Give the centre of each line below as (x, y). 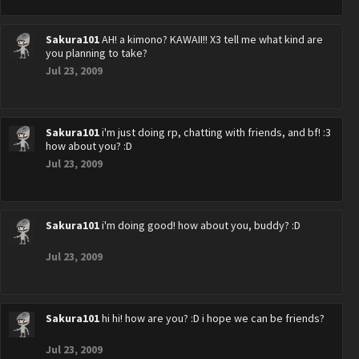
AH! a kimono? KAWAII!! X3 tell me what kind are (212, 39)
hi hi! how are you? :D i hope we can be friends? (213, 318)
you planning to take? (97, 53)
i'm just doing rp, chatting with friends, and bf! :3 (216, 132)
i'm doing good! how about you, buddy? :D (201, 225)
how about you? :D (89, 146)
